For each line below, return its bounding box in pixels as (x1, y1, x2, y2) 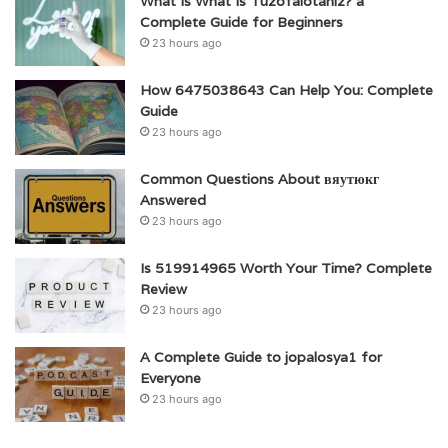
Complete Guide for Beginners (140, 13, 343, 32)
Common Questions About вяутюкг (140, 170, 379, 189)
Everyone (140, 369, 201, 388)
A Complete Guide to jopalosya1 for (140, 348, 382, 367)
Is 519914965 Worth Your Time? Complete (140, 259, 432, 278)
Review (140, 280, 187, 299)
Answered (140, 191, 206, 210)
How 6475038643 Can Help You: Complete (140, 81, 433, 100)
